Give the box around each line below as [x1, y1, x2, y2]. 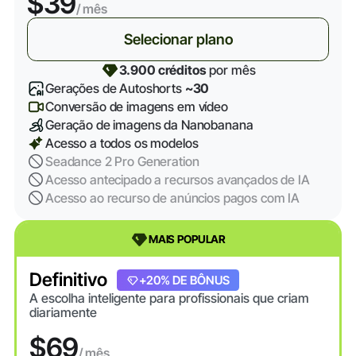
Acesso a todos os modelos [44, 135, 199, 152]
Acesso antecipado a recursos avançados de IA [44, 172, 310, 188]
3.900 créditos [118, 62, 207, 79]
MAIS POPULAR [148, 233, 226, 246]
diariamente [29, 304, 97, 321]
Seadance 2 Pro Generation [44, 153, 199, 170]
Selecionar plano [123, 30, 233, 48]
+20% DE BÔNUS [139, 273, 230, 288]
